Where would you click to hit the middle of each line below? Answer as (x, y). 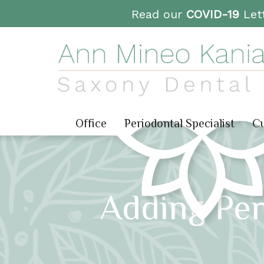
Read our (159, 14)
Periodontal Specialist (179, 123)
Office (91, 123)
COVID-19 (212, 14)
